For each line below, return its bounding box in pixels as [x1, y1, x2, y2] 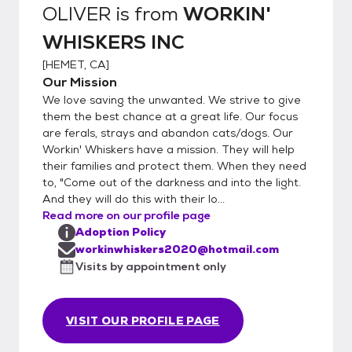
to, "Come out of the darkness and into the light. [42, 174, 301, 189]
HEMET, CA [46, 57, 106, 71]
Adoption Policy [75, 224, 166, 239]
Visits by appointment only [75, 258, 226, 273]
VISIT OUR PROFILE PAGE [66, 313, 220, 328]
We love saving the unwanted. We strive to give [42, 92, 301, 107]
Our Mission [42, 73, 117, 90]
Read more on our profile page [42, 207, 211, 222]
